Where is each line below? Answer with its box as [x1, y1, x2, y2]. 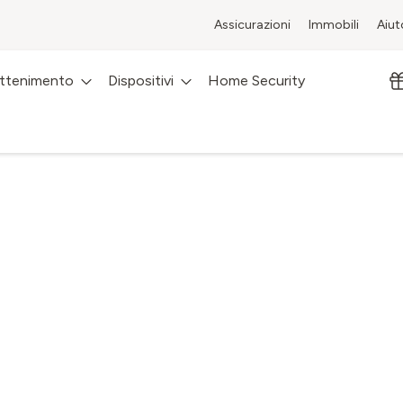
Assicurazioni [214, 17, 291, 32]
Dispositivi [108, 72, 174, 89]
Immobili [309, 17, 359, 32]
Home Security [208, 72, 305, 89]
